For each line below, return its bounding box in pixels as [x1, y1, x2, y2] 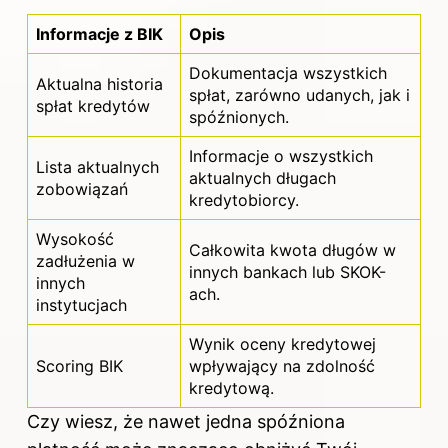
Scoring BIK [36, 356, 123, 377]
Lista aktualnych [36, 157, 159, 178]
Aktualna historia [36, 74, 163, 95]
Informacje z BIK [36, 24, 163, 45]
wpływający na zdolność [189, 356, 375, 377]
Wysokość [36, 229, 114, 250]
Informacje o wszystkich [189, 146, 373, 167]
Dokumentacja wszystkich [189, 63, 387, 84]
